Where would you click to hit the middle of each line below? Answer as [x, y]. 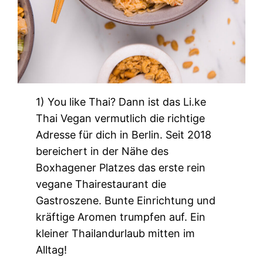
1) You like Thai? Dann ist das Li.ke [121, 102]
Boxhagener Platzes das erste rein [121, 168]
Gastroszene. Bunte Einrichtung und [126, 201]
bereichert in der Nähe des [102, 151]
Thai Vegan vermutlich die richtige [121, 119]
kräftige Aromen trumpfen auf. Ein [121, 217]
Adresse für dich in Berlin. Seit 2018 [124, 135]
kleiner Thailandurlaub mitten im [116, 234]
